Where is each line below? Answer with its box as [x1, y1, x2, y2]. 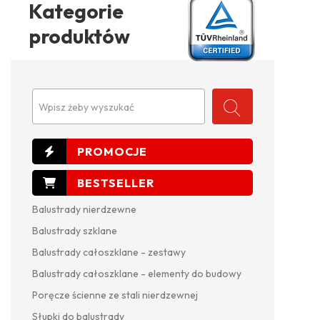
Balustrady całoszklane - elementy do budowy [32, 267, 241, 281]
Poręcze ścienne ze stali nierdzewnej [32, 289, 198, 302]
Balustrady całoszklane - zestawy [32, 246, 186, 259]
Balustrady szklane [32, 224, 117, 238]
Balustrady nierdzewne [32, 203, 136, 216]
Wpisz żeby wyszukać [39, 101, 134, 114]
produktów [29, 24, 130, 49]
